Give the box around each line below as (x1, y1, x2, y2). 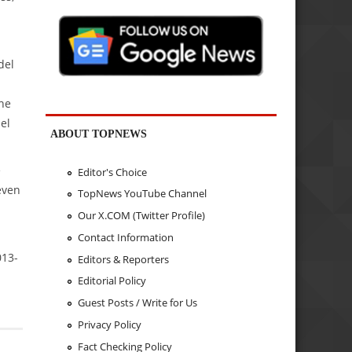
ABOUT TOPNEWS (50, 127, 148, 141)
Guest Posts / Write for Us (77, 295, 197, 310)
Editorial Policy (77, 273, 146, 288)
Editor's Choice (77, 164, 147, 179)
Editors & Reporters (77, 251, 169, 266)
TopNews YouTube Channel (77, 186, 207, 201)
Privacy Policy (77, 317, 141, 332)
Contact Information (77, 229, 174, 244)
